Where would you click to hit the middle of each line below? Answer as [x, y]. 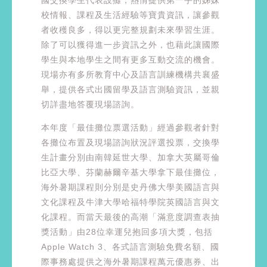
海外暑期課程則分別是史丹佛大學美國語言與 [131, 187]
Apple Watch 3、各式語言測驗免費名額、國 [130, 247]
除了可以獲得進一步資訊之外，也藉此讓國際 [131, 44]
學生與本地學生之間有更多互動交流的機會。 [131, 59]
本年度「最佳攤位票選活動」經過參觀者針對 [131, 128]
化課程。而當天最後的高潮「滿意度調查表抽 [131, 217]
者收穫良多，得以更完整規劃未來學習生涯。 [131, 30]
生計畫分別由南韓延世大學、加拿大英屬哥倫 [131, 158]
